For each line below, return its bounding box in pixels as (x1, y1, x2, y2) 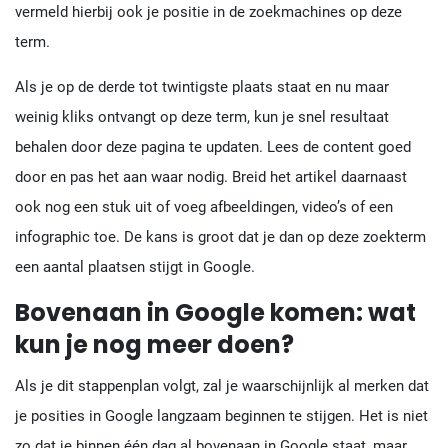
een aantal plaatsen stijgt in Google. (15, 257, 255, 276)
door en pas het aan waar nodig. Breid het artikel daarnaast (15, 167, 407, 186)
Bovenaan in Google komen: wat (15, 295, 416, 329)
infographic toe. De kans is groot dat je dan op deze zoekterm (15, 227, 426, 246)
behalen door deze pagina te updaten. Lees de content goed (15, 137, 411, 156)
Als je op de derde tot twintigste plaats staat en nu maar (15, 77, 389, 96)
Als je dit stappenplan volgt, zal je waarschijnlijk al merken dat (15, 376, 429, 395)
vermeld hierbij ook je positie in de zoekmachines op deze (15, 2, 402, 21)
